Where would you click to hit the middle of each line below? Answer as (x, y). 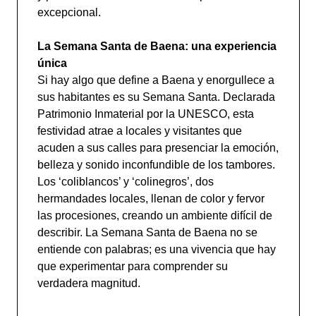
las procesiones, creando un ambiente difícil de (154, 215)
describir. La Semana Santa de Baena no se (147, 232)
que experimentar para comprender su (132, 266)
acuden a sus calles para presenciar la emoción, (158, 148)
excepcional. (69, 12)
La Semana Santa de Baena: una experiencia (157, 46)
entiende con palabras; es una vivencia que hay (156, 249)
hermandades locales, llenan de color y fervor (151, 199)
